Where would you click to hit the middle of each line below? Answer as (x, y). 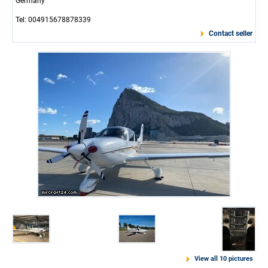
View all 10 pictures (224, 259)
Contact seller (231, 33)
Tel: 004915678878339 (53, 20)
